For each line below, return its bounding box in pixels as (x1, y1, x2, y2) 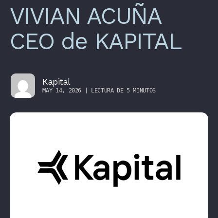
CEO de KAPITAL (10, 27, 182, 55)
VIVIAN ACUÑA (10, 2, 161, 30)
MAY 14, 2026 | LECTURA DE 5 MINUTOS (42, 87, 156, 94)
